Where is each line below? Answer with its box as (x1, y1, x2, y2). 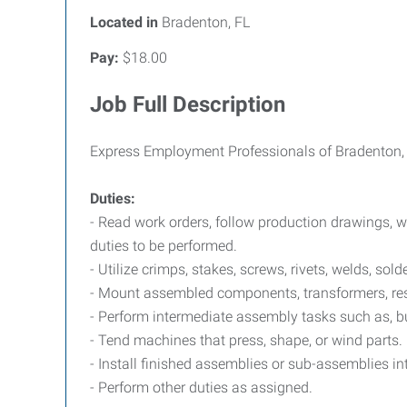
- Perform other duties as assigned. (90, 379, 316, 396)
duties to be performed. (90, 237, 237, 254)
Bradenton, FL (158, 14, 250, 31)
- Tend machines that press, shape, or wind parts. (90, 332, 402, 349)
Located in (90, 14, 158, 31)
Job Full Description (90, 92, 285, 117)
